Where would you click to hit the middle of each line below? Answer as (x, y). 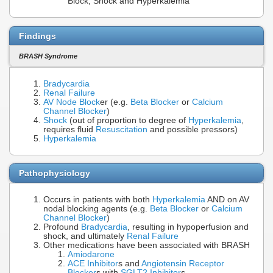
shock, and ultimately (85, 236)
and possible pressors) (193, 129)
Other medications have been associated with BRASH (147, 246)
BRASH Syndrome (48, 56)
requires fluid (69, 129)
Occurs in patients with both (98, 200)
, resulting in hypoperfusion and (188, 227)
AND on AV (227, 200)
